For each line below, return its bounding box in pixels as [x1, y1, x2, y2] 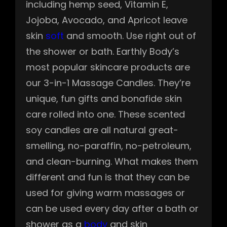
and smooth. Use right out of [64, 29, 196, 42]
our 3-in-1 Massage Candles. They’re [26, 76, 191, 89]
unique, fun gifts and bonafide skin [26, 92, 182, 105]
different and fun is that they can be [26, 170, 190, 183]
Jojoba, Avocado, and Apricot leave [26, 13, 187, 26]
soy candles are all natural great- [26, 123, 178, 136]
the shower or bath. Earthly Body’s [26, 45, 179, 58]
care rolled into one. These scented [26, 107, 185, 121]
